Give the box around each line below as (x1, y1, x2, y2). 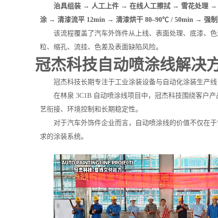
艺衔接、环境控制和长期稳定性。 (40, 106, 142, 113)
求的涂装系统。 (40, 133, 88, 140)
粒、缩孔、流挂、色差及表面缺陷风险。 (40, 43, 163, 51)
